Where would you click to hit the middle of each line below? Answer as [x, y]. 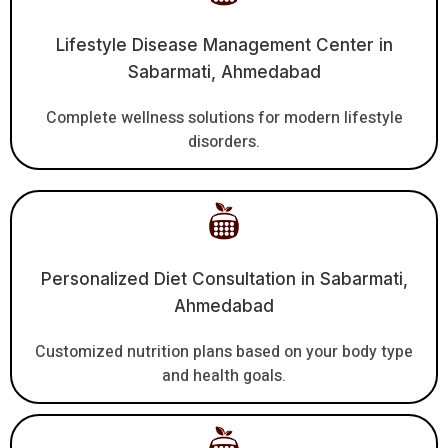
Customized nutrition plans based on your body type [224, 352]
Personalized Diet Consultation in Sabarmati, [224, 279]
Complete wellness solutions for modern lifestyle [224, 117]
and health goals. [224, 376]
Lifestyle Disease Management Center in [224, 44]
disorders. [224, 141]
